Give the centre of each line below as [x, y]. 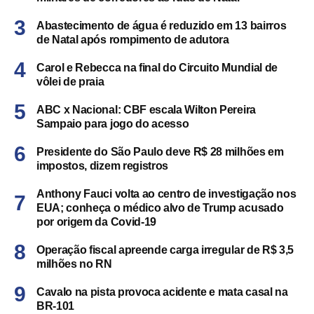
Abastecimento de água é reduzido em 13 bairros [162, 25]
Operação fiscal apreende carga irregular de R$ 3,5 [165, 250]
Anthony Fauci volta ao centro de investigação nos [166, 193]
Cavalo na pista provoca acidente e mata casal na [162, 292]
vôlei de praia [70, 81]
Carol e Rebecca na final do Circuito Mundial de [157, 67]
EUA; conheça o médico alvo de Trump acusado [160, 207]
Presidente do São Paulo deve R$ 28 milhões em [160, 151]
